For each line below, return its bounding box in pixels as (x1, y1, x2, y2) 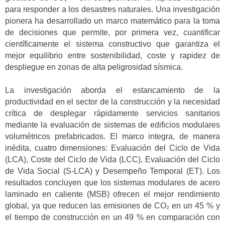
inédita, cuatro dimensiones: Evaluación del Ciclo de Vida (5, 144, 220, 153)
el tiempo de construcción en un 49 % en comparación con (5, 213, 220, 222)
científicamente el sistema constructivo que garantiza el (5, 39, 220, 48)
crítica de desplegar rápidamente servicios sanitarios (5, 109, 220, 118)
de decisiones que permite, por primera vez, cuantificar (5, 28, 220, 37)
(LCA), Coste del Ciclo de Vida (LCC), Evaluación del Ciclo (5, 155, 220, 164)
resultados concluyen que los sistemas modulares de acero (5, 178, 220, 187)
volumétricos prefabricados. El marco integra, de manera (5, 132, 220, 141)
